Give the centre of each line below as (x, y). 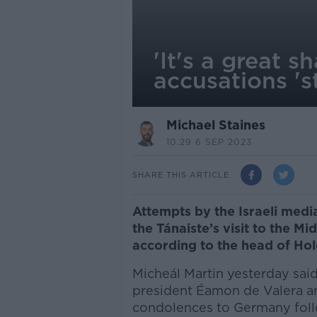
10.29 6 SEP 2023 (209, 142)
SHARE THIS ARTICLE (180, 174)
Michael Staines (215, 125)
